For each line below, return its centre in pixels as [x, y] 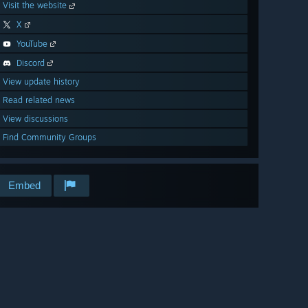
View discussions [35, 119]
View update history [41, 82]
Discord [31, 63]
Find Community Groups [49, 137]
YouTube [32, 44]
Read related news [39, 100]
